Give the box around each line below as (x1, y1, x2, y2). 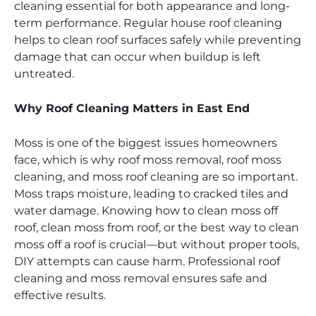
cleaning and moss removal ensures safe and (14, 272, 267, 286)
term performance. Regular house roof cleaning (14, 16, 282, 30)
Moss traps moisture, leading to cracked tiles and (14, 187, 288, 201)
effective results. (14, 288, 106, 303)
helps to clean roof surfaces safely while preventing (14, 33, 301, 47)
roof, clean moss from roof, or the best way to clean (14, 221, 299, 235)
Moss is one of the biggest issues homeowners (14, 136, 277, 150)
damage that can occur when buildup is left (14, 50, 261, 64)
